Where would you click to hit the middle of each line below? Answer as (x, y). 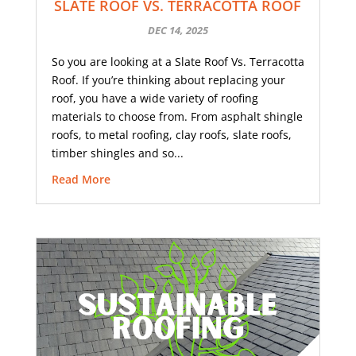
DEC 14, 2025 (178, 31)
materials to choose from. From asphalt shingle (177, 117)
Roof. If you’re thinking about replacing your (168, 80)
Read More (81, 180)
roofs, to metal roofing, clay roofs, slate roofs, (171, 135)
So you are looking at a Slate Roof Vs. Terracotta (178, 62)
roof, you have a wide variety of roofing (155, 99)
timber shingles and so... (117, 153)
